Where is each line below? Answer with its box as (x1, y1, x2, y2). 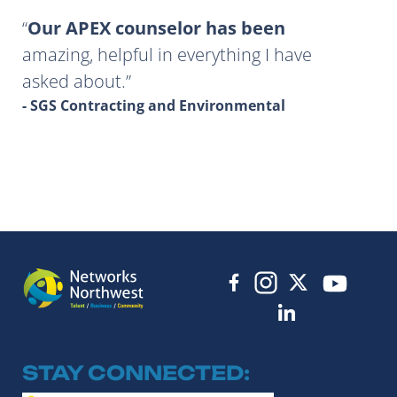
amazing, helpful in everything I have (22, 42, 312, 66)
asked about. (22, 68, 126, 93)
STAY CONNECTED (22, 361, 245, 385)
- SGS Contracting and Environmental (22, 95, 285, 115)
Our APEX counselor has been (27, 15, 285, 40)
